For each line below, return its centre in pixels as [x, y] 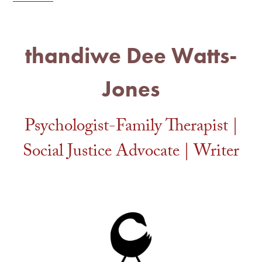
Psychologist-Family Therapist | [131, 127]
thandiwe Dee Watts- [131, 55]
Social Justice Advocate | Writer [131, 153]
